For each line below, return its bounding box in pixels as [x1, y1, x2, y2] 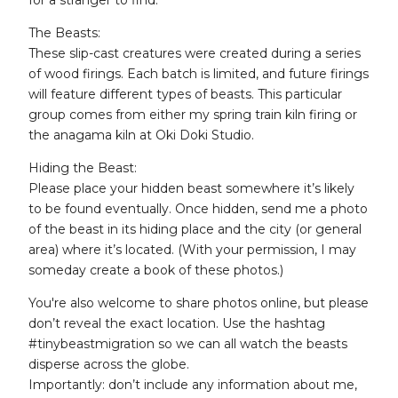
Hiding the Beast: [28, 160, 137, 177]
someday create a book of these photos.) [28, 262, 283, 279]
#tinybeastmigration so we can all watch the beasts [28, 336, 347, 353]
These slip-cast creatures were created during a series [28, 45, 361, 62]
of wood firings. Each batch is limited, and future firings [28, 66, 369, 83]
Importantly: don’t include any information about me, [28, 377, 357, 394]
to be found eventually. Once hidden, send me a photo [28, 201, 368, 218]
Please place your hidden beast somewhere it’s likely [28, 180, 354, 197]
